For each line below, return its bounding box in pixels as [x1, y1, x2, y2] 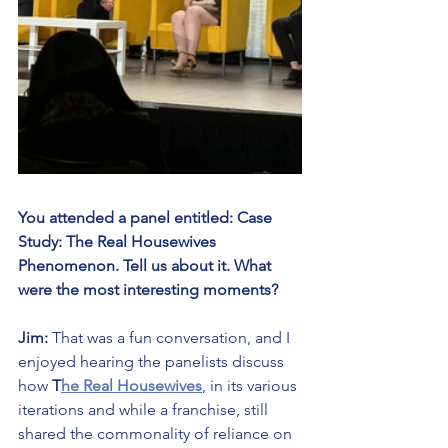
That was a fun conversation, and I [48, 327, 294, 347]
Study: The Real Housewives [18, 231, 220, 251]
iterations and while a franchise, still [18, 399, 272, 419]
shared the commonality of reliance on [18, 423, 296, 443]
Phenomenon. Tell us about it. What [18, 255, 275, 275]
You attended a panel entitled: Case [18, 207, 276, 227]
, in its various [202, 375, 301, 395]
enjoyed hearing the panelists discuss [18, 351, 288, 371]
